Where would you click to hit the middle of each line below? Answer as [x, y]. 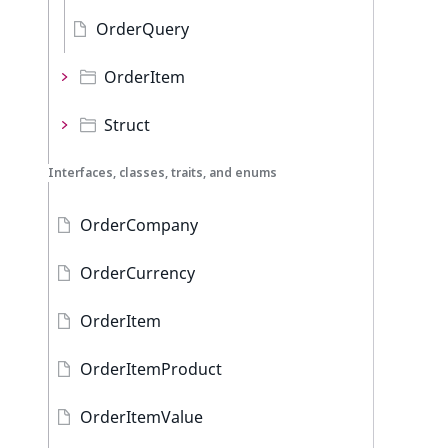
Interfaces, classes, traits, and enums [162, 172]
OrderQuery [142, 29]
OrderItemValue [141, 417]
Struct [127, 125]
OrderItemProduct [151, 369]
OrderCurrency [137, 273]
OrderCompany [139, 225]
